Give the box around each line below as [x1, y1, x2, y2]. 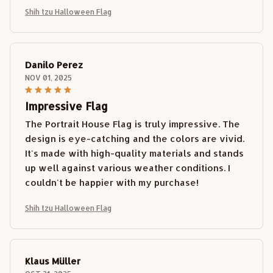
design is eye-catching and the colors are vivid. [25, 132, 244, 144]
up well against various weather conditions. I [25, 161, 230, 174]
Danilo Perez [25, 58, 83, 71]
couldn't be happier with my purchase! [25, 176, 199, 188]
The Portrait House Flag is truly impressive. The [25, 118, 240, 130]
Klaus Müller [25, 255, 80, 267]
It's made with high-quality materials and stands [25, 147, 244, 159]
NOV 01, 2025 [25, 73, 72, 82]
